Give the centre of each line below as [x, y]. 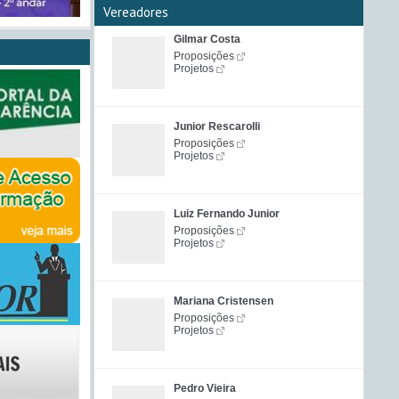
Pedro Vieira [205, 388]
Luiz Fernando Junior [227, 214]
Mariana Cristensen [224, 301]
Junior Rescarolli [217, 126]
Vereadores [136, 12]
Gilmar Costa [207, 39]
